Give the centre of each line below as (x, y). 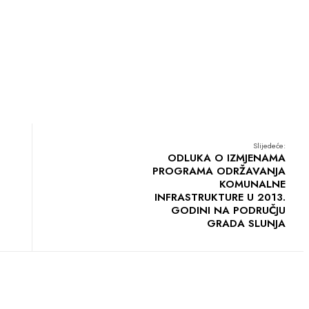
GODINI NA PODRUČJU (228, 210)
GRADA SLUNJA (246, 223)
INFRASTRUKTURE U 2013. (220, 197)
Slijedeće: (269, 145)
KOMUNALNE (252, 184)
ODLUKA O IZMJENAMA (227, 158)
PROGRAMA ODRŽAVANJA (219, 171)
